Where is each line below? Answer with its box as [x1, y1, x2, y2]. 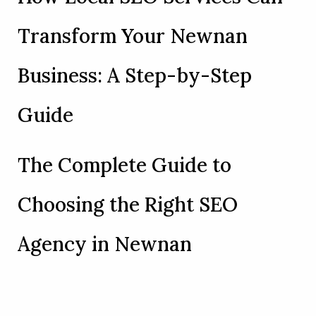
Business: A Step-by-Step [17, 63, 252, 89]
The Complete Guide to [17, 152, 231, 178]
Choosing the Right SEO [17, 192, 238, 218]
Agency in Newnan [17, 231, 192, 257]
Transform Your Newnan [17, 23, 248, 49]
